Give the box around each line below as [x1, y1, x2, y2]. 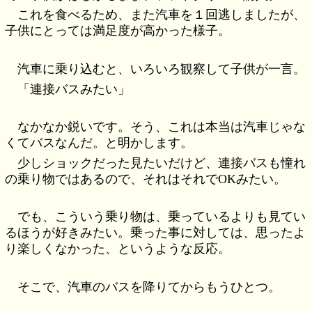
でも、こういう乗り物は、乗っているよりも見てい [17, 210, 306, 224]
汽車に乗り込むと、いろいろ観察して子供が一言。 [17, 62, 306, 77]
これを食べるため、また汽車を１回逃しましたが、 [17, 8, 306, 22]
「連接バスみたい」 [17, 81, 131, 96]
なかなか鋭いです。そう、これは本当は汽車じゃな [17, 120, 306, 134]
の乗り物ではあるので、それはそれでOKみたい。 [5, 171, 287, 186]
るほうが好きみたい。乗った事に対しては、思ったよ [5, 226, 306, 240]
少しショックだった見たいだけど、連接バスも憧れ [17, 155, 306, 170]
